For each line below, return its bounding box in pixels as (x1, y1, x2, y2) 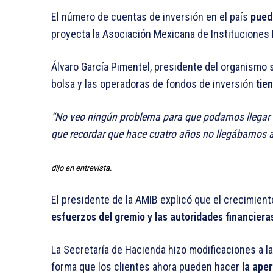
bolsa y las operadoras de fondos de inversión (51, 77, 256, 91)
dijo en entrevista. (51, 163, 112, 173)
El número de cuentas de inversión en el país (51, 10, 248, 24)
